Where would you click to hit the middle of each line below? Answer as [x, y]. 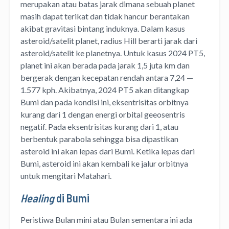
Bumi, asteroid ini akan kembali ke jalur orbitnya [104, 164]
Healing [37, 198]
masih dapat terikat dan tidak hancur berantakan [105, 16]
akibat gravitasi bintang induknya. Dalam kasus [103, 29]
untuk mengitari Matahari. [66, 176]
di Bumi [72, 198]
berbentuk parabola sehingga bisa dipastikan [99, 139]
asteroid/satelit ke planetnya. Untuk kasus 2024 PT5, [113, 53]
